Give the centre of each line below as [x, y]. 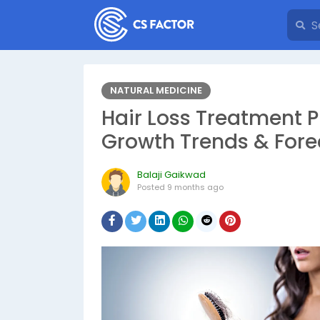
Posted [152, 187]
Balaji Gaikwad [171, 175]
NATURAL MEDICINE [156, 90]
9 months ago [195, 187]
